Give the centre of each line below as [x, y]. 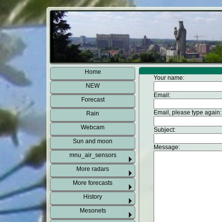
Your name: [169, 78]
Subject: [165, 130]
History [93, 197]
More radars [93, 169]
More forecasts [93, 183]
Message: [167, 147]
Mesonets [93, 211]
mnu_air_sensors [93, 155]
